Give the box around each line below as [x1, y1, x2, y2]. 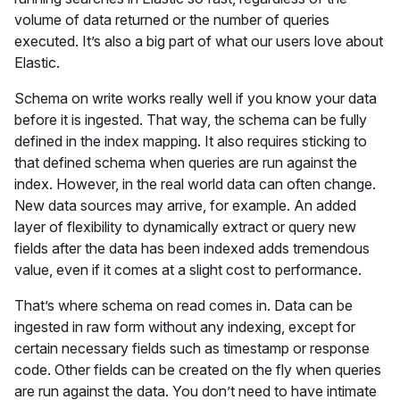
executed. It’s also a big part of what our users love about [14, 32, 383, 50]
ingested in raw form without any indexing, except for [14, 318, 355, 336]
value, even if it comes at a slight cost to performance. [14, 261, 365, 279]
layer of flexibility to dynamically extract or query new [14, 218, 356, 236]
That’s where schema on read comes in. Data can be [14, 296, 353, 314]
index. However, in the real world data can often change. [14, 175, 376, 193]
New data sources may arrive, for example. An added [14, 196, 356, 214]
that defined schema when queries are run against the [14, 154, 357, 171]
